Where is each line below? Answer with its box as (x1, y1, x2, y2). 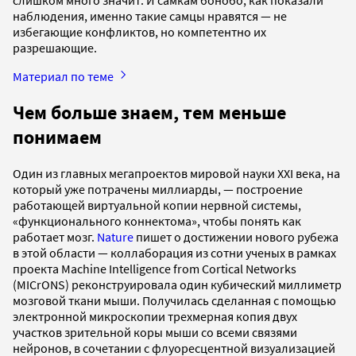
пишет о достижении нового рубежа (133, 228, 339, 245)
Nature (97, 228, 133, 245)
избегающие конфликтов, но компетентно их (13, 23, 266, 40)
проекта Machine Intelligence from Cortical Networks (13, 260, 296, 277)
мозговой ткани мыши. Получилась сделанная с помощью (13, 292, 336, 308)
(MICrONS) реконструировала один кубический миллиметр (13, 276, 342, 292)
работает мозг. (13, 228, 97, 245)
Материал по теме (13, 68, 116, 84)
